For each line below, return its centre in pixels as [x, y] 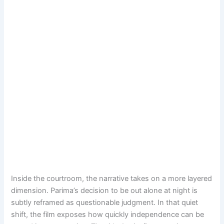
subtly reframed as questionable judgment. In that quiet [105, 202]
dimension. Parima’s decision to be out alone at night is [104, 190]
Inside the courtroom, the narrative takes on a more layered [112, 178]
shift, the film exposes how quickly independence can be [108, 214]
